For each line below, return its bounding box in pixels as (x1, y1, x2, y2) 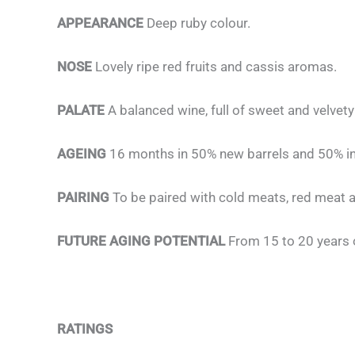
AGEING (57, 146, 109, 162)
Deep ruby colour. (147, 14, 250, 31)
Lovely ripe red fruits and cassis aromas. (95, 58, 337, 74)
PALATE (57, 101, 108, 118)
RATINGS (57, 320, 113, 337)
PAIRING (57, 189, 113, 206)
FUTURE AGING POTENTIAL (57, 233, 228, 250)
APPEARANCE (57, 14, 147, 31)
